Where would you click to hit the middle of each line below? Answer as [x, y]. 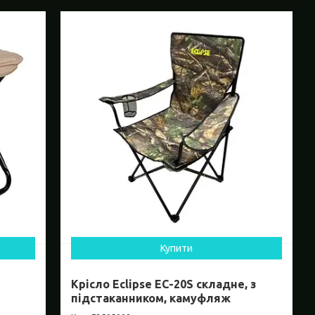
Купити [177, 249]
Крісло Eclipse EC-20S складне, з [164, 284]
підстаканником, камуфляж [151, 298]
